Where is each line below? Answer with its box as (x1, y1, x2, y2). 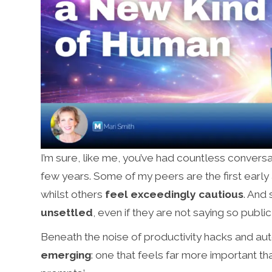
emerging (41, 248, 92, 261)
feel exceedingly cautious (105, 188, 244, 200)
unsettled (41, 206, 93, 219)
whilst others (41, 188, 106, 200)
